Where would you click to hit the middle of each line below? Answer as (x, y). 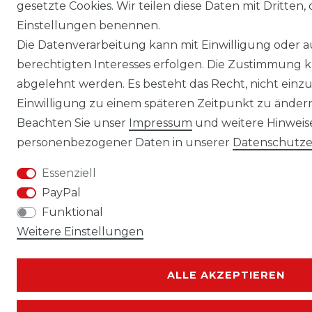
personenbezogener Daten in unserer (125, 142)
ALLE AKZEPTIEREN (226, 275)
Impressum (161, 123)
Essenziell (69, 173)
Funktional (72, 212)
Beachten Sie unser (73, 123)
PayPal (61, 193)
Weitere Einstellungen (80, 232)
